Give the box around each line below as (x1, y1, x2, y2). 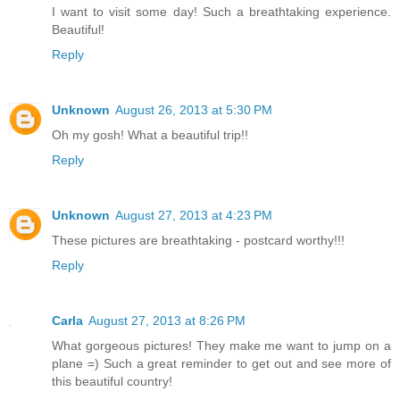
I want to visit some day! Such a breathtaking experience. (52, 4, 391, 19)
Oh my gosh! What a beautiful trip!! (52, 127, 248, 142)
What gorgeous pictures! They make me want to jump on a (52, 337, 391, 353)
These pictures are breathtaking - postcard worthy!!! (52, 232, 345, 247)
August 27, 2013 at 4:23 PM (115, 207, 272, 222)
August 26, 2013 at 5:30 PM (115, 102, 272, 117)
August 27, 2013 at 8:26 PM (88, 312, 246, 328)
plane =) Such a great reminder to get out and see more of (52, 355, 391, 371)
